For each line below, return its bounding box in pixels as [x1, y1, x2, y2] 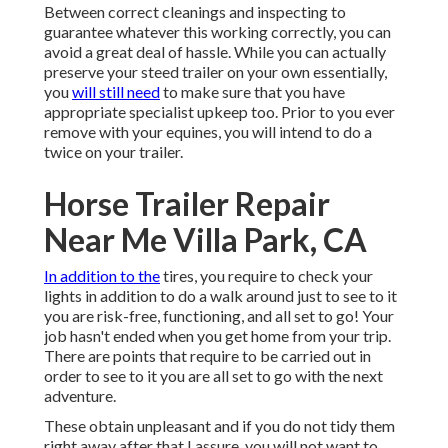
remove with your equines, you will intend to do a [44, 122, 372, 142]
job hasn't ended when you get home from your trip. [44, 326, 391, 346]
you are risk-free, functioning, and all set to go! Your [44, 306, 394, 326]
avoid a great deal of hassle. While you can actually [44, 42, 386, 62]
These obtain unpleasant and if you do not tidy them [44, 416, 395, 436]
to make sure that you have [160, 82, 345, 102]
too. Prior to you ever [251, 102, 395, 122]
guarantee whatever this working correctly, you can [44, 22, 391, 42]
